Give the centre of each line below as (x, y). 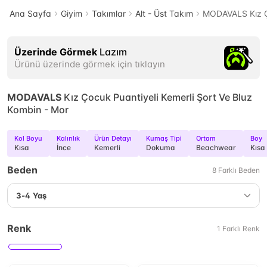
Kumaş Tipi (164, 138)
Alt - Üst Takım (164, 13)
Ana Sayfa (30, 13)
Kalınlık (68, 138)
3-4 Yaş (32, 195)
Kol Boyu (28, 138)
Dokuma (161, 148)
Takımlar (109, 13)
